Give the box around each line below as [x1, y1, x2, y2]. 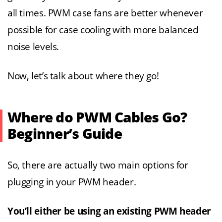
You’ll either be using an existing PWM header [7, 206, 211, 218]
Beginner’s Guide [7, 126, 122, 143]
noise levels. [7, 41, 59, 53]
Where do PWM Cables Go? [7, 110, 187, 126]
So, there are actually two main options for [7, 160, 188, 171]
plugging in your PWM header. [7, 176, 136, 188]
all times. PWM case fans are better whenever [7, 7, 203, 19]
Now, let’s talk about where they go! [7, 70, 159, 82]
